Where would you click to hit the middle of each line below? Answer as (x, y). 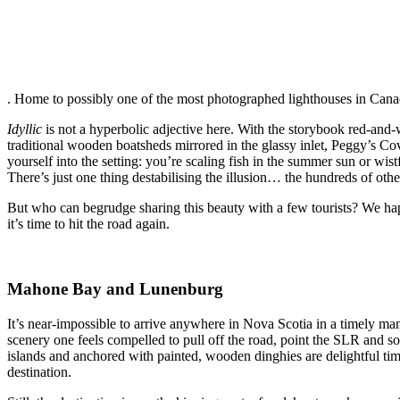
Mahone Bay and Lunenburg (115, 288)
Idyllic (26, 129)
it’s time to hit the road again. (88, 224)
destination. (39, 371)
